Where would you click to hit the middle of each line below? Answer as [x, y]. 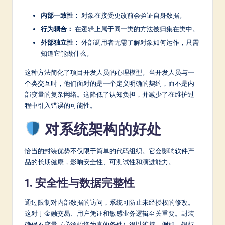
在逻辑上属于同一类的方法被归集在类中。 [136, 29]
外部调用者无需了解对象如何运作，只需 [139, 42]
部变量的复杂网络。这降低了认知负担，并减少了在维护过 [109, 95]
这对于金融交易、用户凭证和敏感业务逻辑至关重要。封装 [109, 214]
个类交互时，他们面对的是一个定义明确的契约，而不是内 [109, 84]
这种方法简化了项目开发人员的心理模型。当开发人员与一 [109, 73]
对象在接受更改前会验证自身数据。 [133, 15]
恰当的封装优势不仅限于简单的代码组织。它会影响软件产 [109, 151]
